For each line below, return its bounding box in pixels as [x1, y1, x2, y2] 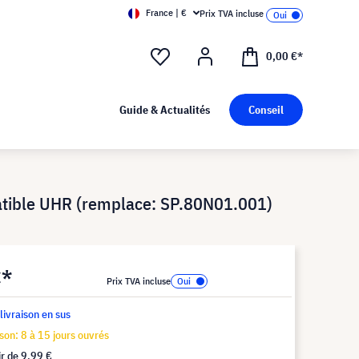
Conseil [248, 103, 284, 118]
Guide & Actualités [119, 103, 210, 118]
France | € [146, 6, 187, 18]
